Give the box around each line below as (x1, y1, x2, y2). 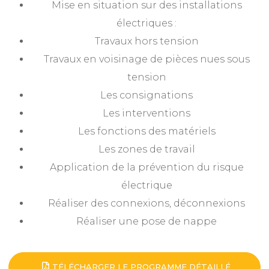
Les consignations (100, 89, 193, 101)
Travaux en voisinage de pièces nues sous (43, 53, 250, 65)
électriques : (116, 17, 177, 29)
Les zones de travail (98, 143, 195, 155)
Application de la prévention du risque (49, 161, 244, 173)
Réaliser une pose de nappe (76, 215, 217, 227)
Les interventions (103, 107, 190, 119)
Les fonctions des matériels (77, 125, 216, 137)
